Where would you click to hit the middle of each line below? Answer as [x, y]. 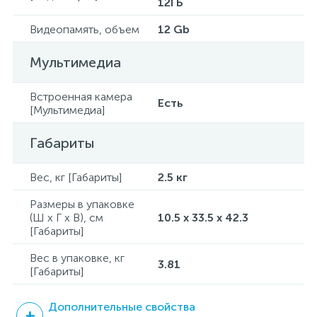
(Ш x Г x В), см [67, 218]
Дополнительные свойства [122, 307]
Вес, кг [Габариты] [76, 177]
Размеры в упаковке [82, 204]
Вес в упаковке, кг [77, 258]
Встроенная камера [81, 97]
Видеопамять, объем [85, 29]
